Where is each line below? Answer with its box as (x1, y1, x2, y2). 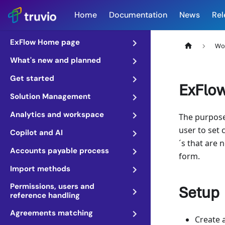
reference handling (10, 190, 80, 200)
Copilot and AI (10, 128, 63, 138)
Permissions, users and (10, 181, 94, 191)
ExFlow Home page (10, 37, 80, 47)
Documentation (109, 10, 168, 20)
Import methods (10, 164, 70, 174)
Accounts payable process (10, 146, 109, 156)
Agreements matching (10, 208, 93, 218)
